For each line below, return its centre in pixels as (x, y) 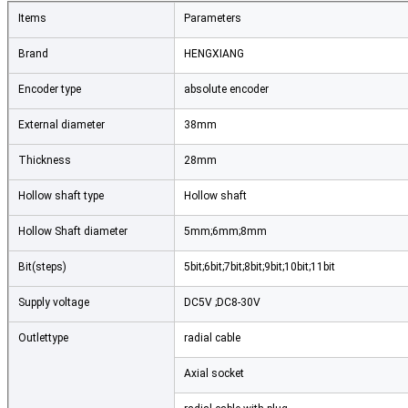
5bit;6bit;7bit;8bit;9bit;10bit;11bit (260, 267)
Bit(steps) (42, 267)
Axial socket (214, 374)
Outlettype (43, 338)
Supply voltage (54, 303)
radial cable (212, 338)
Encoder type (50, 90)
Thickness (45, 161)
